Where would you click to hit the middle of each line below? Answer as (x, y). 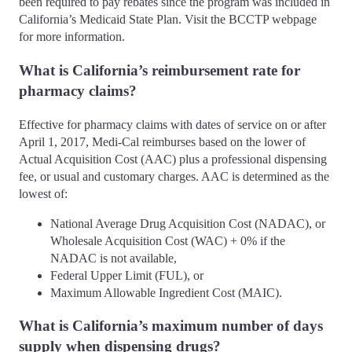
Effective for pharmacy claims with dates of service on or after (172, 124)
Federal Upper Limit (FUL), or (127, 275)
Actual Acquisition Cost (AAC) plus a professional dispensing (173, 159)
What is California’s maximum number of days (171, 326)
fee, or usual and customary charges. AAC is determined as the (174, 176)
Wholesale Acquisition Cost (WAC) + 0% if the (168, 240)
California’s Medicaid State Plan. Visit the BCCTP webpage (168, 20)
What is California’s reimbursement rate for (159, 70)
